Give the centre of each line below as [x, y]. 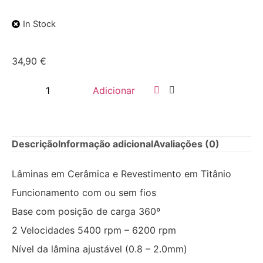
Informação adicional [106, 144]
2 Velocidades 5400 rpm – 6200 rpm [94, 230]
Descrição [35, 144]
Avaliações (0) [186, 144]
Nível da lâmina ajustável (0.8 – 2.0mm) [100, 249]
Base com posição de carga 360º [86, 211]
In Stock [39, 24]
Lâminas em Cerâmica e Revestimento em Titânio [122, 173]
